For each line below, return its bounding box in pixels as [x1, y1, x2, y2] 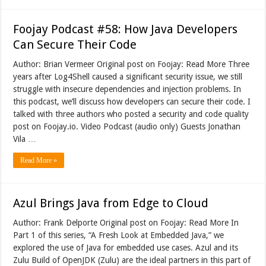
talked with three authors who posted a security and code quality [13, 109, 249, 119]
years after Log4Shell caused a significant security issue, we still [13, 71, 243, 81]
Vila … [13, 134, 37, 144]
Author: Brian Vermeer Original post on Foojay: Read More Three [13, 59, 250, 69]
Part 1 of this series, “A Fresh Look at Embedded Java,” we [13, 230, 224, 240]
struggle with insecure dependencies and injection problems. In [13, 84, 242, 94]
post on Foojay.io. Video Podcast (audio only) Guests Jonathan [13, 121, 241, 131]
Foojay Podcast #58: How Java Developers [13, 21, 238, 36]
